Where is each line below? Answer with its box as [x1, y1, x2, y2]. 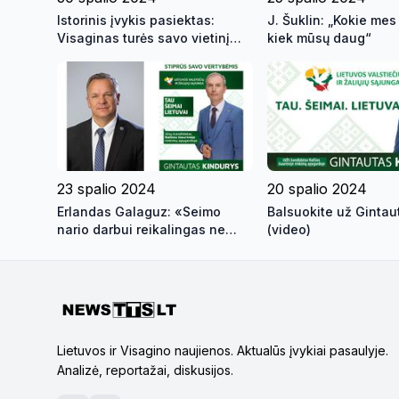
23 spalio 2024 [57, 180, 156, 199]
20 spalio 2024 [267, 180, 367, 199]
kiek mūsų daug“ [267, 29, 371, 45]
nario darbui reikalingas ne [57, 222, 225, 238]
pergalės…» [57, 257, 131, 273]
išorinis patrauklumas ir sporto [57, 240, 247, 256]
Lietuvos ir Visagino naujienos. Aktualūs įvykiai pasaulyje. [57, 343, 388, 359]
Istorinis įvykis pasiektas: [57, 12, 215, 28]
